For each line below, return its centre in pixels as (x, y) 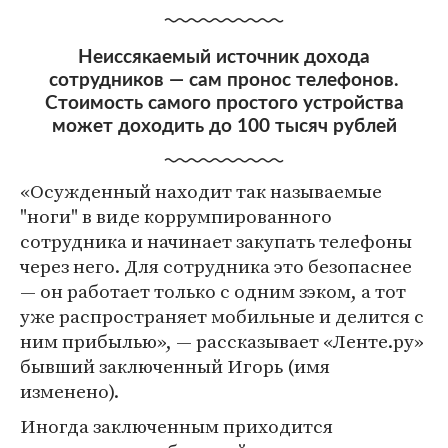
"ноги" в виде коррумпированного (176, 216)
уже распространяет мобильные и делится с (222, 316)
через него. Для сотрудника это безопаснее (216, 266)
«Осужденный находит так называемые (201, 191)
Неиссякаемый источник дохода (224, 58)
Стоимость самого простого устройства (224, 104)
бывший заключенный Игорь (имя (175, 366)
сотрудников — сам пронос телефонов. (224, 81)
